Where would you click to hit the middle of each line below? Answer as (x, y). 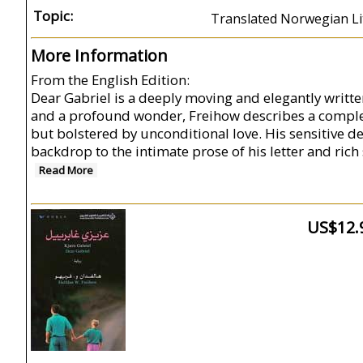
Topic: (53, 16)
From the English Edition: (110, 80)
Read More (66, 170)
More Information (99, 56)
